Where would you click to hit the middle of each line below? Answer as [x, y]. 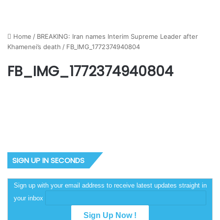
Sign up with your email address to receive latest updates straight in [110, 185]
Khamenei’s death [34, 47]
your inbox [29, 198]
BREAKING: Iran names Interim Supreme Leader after [117, 36]
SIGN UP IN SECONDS [48, 160]
